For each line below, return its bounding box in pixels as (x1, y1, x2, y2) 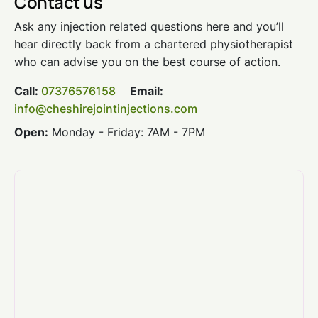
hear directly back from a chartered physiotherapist (14, 36, 293, 51)
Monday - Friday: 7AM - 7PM (48, 124, 205, 139)
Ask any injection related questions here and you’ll (14, 18, 284, 33)
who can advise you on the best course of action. (14, 54, 280, 69)
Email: (119, 83, 163, 98)
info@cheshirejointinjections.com (14, 101, 197, 116)
